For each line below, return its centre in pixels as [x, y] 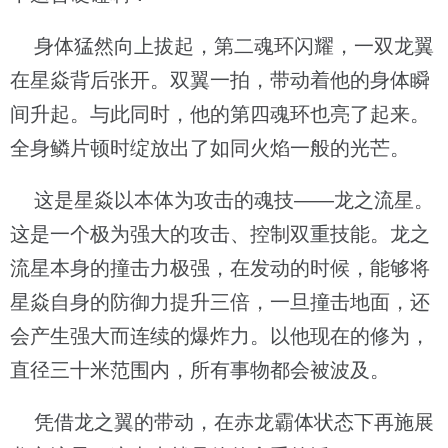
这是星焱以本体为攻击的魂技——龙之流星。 [222, 200]
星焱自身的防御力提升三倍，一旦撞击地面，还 [220, 302]
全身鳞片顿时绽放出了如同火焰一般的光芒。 [210, 148]
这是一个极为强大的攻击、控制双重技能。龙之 [220, 234]
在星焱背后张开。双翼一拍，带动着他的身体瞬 [220, 80]
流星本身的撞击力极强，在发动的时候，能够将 [220, 268]
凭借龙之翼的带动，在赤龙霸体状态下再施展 [222, 422]
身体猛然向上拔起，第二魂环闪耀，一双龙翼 [222, 46]
